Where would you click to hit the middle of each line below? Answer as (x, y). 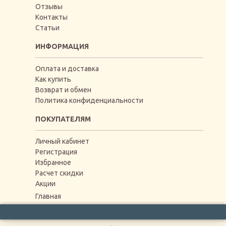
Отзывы (49, 7)
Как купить (53, 79)
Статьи (47, 28)
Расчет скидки (59, 173)
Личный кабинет (62, 141)
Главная (48, 196)
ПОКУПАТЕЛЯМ (63, 119)
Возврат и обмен (63, 90)
